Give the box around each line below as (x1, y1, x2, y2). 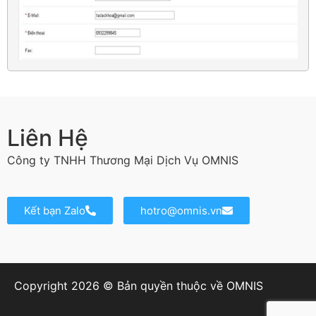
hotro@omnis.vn (140, 203, 222, 217)
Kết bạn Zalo (24, 203, 85, 217)
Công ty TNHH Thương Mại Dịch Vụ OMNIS (7, 152, 238, 167)
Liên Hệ (7, 123, 88, 152)
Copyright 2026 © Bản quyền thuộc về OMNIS (14, 278, 267, 293)
